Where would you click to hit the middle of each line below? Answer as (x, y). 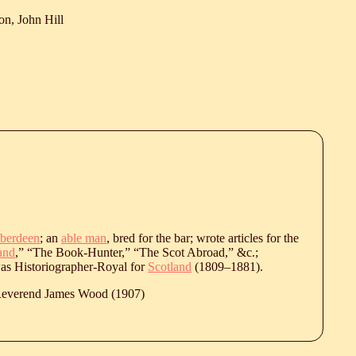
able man (84, 238)
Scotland (170, 266)
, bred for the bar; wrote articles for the (203, 238)
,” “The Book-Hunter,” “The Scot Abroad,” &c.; (137, 252)
